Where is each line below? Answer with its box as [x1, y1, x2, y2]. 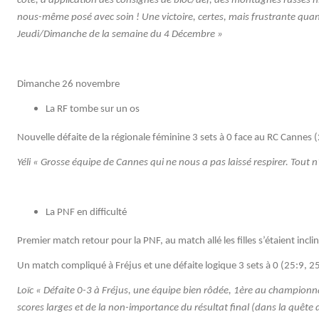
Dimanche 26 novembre [17, 78, 120, 90]
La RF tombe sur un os [46, 103, 140, 115]
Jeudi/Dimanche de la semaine [17, 28, 148, 40]
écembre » [178, 28, 223, 40]
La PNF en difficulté [46, 206, 127, 218]
